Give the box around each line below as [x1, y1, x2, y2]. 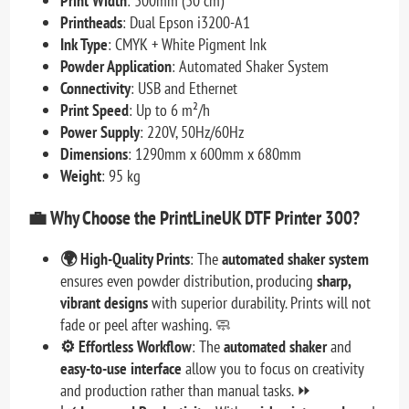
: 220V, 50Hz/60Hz [140, 121, 245, 142]
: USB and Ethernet [131, 77, 238, 99]
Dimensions [60, 142, 129, 164]
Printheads [60, 11, 123, 33]
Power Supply [60, 121, 141, 142]
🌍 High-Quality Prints [60, 247, 191, 269]
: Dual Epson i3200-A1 [122, 11, 251, 33]
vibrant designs [60, 291, 149, 313]
